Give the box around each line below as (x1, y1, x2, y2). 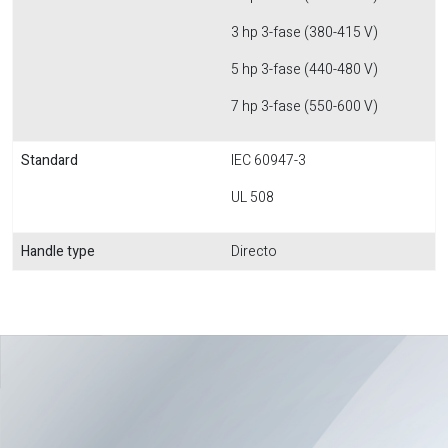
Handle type (21, 241, 95, 262)
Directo (231, 241, 277, 262)
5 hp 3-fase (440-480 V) (231, 59, 378, 80)
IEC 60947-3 (231, 150, 306, 171)
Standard (21, 150, 78, 171)
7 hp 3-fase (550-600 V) (231, 96, 378, 117)
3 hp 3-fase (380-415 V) (231, 22, 378, 43)
